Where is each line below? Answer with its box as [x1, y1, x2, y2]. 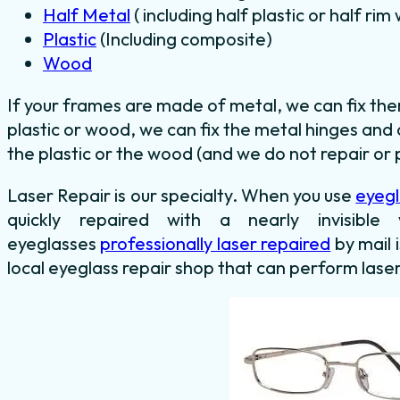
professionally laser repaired [100, 231, 331, 254]
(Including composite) [96, 27, 272, 50]
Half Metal [43, 3, 130, 26]
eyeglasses [7, 231, 101, 254]
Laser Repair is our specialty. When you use [7, 183, 356, 206]
